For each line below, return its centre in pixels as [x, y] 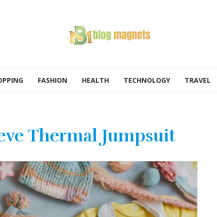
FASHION [53, 80]
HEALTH [95, 80]
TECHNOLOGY [147, 80]
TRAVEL [198, 80]
